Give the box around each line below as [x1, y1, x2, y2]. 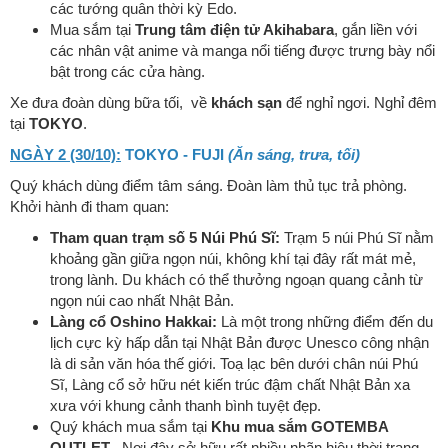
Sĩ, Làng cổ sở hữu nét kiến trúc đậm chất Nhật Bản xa [50, 377, 410, 393]
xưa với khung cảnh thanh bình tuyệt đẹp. [50, 398, 321, 414]
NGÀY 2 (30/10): [10, 147, 121, 163]
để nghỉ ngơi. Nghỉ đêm [282, 95, 437, 111]
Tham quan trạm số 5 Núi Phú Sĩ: [50, 230, 280, 246]
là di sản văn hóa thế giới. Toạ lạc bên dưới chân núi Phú [50, 356, 418, 372]
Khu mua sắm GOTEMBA [211, 419, 388, 435]
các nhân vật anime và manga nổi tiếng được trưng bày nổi [50, 43, 435, 59]
